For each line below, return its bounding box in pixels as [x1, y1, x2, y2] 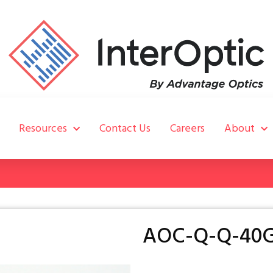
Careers [170, 120, 205, 136]
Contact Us [99, 120, 151, 136]
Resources [19, 120, 68, 136]
